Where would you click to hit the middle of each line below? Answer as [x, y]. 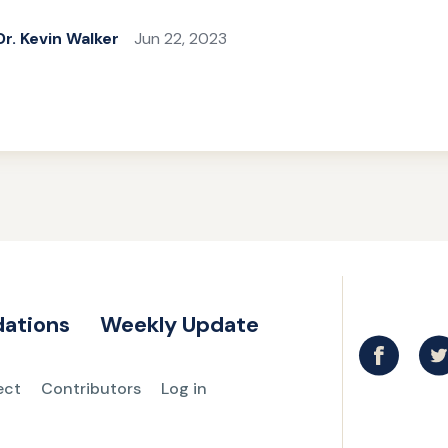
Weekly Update [179, 325]
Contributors [91, 389]
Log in [184, 389]
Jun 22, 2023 [180, 38]
